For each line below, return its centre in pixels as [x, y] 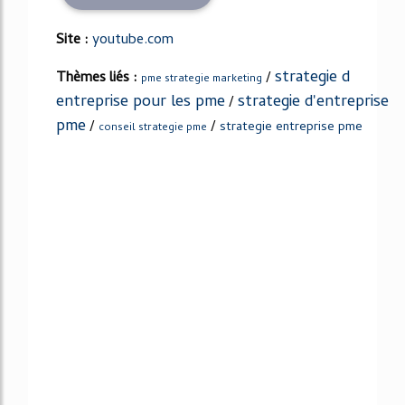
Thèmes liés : [99, 78]
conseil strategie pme [153, 128]
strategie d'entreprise [313, 102]
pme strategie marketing [202, 79]
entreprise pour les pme [141, 102]
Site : [74, 40]
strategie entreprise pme [291, 127]
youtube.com [133, 40]
